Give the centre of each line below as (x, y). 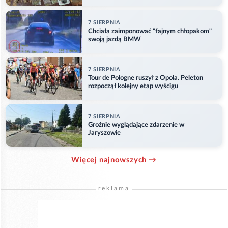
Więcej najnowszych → (114, 160)
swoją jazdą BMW (115, 39)
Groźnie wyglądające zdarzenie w (136, 125)
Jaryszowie (104, 133)
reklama (114, 189)
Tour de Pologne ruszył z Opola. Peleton (146, 78)
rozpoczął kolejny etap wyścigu (133, 86)
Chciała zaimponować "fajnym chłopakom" (150, 31)
